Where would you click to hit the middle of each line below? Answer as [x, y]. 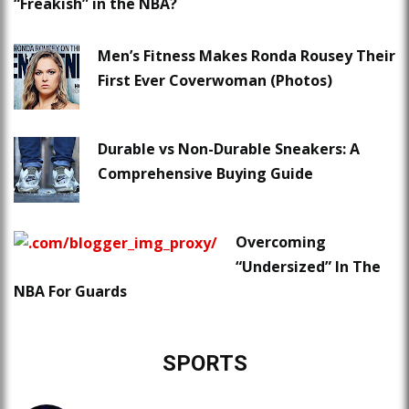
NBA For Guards [70, 292]
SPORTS [204, 364]
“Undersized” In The [308, 267]
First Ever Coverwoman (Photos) [215, 81]
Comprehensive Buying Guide [205, 174]
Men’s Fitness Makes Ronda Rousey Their [246, 56]
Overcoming [281, 242]
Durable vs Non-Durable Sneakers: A [229, 149]
